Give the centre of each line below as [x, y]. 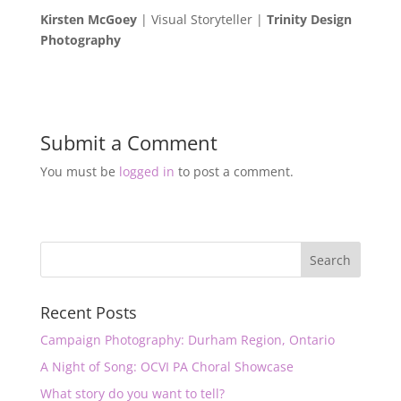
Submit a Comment [128, 142]
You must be [79, 171]
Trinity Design [309, 19]
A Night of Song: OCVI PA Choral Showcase [166, 367]
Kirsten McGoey [88, 19]
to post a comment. [234, 171]
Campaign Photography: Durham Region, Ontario [187, 340]
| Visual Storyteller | [201, 19]
